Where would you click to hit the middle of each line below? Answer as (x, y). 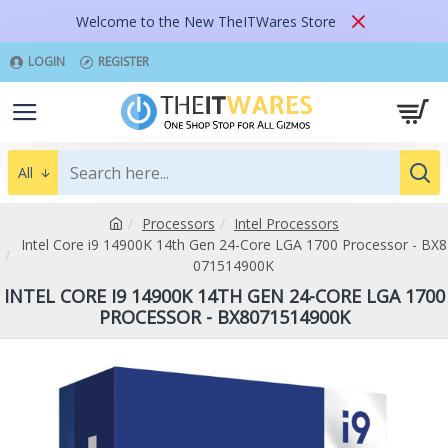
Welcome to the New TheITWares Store (206, 21)
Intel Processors (286, 223)
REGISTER (123, 61)
